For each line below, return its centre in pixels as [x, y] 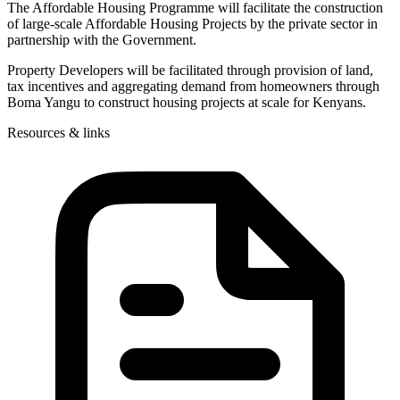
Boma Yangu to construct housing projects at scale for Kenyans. [187, 102]
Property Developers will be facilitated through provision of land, [190, 70]
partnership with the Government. [102, 39]
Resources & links [58, 132]
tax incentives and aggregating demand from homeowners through [193, 86]
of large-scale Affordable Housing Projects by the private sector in [192, 23]
